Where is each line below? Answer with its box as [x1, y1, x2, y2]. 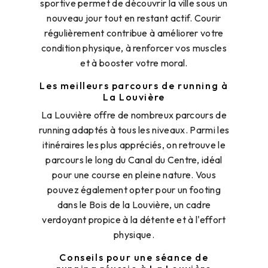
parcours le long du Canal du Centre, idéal [45, 154, 223, 166]
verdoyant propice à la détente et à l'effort [42, 214, 226, 226]
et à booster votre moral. [80, 57, 188, 69]
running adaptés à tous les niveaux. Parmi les [38, 124, 230, 136]
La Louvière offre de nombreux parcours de [41, 109, 227, 121]
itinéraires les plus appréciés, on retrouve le [42, 139, 226, 151]
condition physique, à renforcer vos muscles [41, 42, 227, 54]
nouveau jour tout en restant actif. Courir [47, 12, 221, 25]
